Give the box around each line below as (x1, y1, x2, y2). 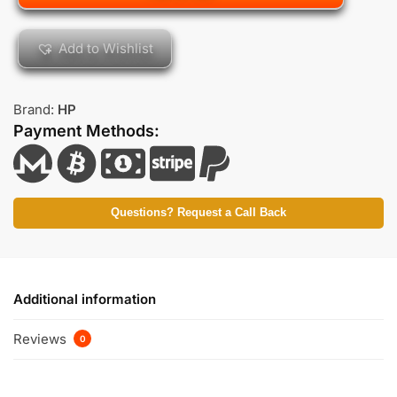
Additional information (13, 290, 156, 307)
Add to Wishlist (58, 40, 153, 58)
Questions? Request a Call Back (111, 206, 286, 220)
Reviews (13, 330, 70, 347)
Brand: (13, 101, 58, 119)
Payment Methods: (13, 121, 160, 141)
